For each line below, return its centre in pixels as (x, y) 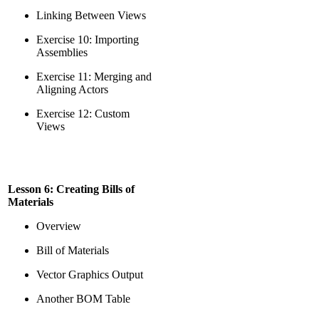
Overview (59, 226)
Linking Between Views (91, 15)
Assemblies (62, 52)
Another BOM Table (83, 299)
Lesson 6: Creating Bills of (71, 189)
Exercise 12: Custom (83, 114)
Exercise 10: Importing (88, 40)
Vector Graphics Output (90, 274)
